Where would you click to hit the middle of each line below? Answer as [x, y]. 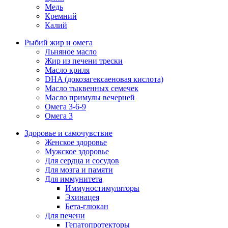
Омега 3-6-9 [65, 107]
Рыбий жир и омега [59, 43]
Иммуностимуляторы [102, 188]
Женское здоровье [76, 142]
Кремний [61, 16]
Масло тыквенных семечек [92, 89]
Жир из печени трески [84, 61]
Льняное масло [71, 52]
